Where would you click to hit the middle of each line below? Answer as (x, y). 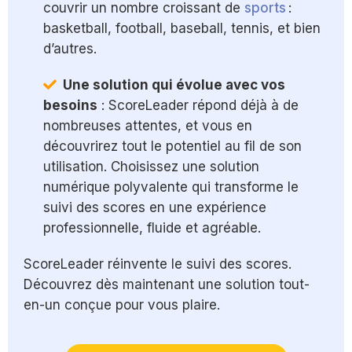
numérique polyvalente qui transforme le (171, 187)
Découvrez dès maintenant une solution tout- (167, 285)
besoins (70, 106)
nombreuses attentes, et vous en (148, 126)
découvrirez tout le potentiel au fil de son (172, 147)
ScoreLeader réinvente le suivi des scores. (158, 264)
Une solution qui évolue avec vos (174, 85)
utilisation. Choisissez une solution (151, 167)
